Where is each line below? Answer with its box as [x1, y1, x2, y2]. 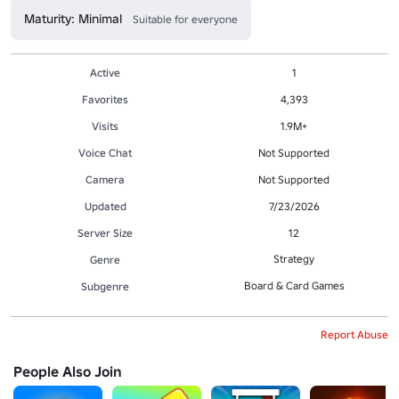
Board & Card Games [243, 278, 345, 292]
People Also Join [13, 362, 122, 380]
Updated [84, 199, 126, 213]
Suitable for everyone [133, 12, 238, 26]
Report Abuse [321, 327, 388, 341]
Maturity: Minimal [24, 10, 122, 27]
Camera [85, 172, 125, 186]
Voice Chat [78, 145, 132, 159]
